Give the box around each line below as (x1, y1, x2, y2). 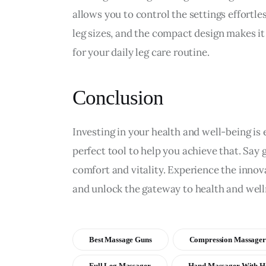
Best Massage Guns (88, 235, 152, 244)
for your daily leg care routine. (72, 45, 210, 59)
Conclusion (72, 85, 163, 109)
